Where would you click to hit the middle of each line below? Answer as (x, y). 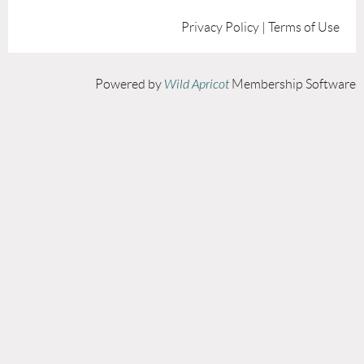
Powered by (130, 84)
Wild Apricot (197, 84)
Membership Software (292, 84)
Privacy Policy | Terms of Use (260, 27)
